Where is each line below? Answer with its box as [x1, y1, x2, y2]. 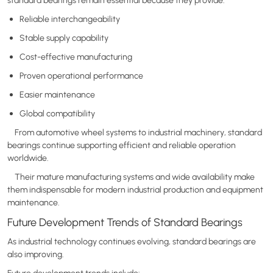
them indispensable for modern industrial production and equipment [7, 183, 263, 195]
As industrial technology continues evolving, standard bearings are [7, 235, 256, 247]
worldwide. [7, 152, 49, 163]
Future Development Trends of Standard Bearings [7, 214, 243, 229]
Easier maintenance [19, 88, 95, 100]
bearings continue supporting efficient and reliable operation [7, 139, 236, 151]
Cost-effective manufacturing [19, 51, 132, 62]
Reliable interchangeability [19, 13, 120, 24]
